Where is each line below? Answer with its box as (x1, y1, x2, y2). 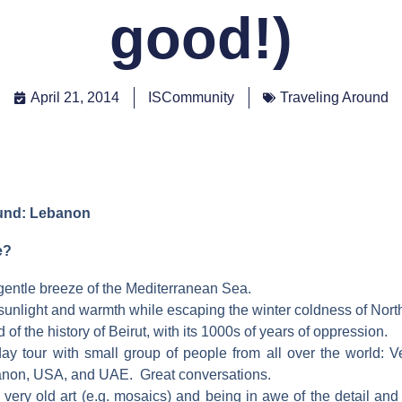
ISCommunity (148, 90, 234, 105)
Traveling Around (280, 90, 389, 105)
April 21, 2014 (31, 90, 119, 105)
